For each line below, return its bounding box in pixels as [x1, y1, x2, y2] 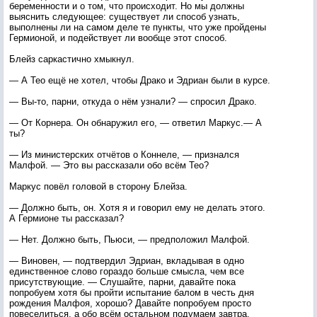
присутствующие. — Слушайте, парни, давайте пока [9, 277, 236, 287]
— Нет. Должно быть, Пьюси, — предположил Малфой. [9, 234, 250, 245]
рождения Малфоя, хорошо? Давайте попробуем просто [9, 298, 251, 309]
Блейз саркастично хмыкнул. [9, 54, 134, 64]
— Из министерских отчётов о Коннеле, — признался [9, 149, 239, 160]
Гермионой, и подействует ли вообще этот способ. [9, 33, 227, 43]
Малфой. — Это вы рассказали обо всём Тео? [9, 160, 209, 171]
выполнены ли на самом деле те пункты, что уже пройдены [9, 22, 266, 33]
